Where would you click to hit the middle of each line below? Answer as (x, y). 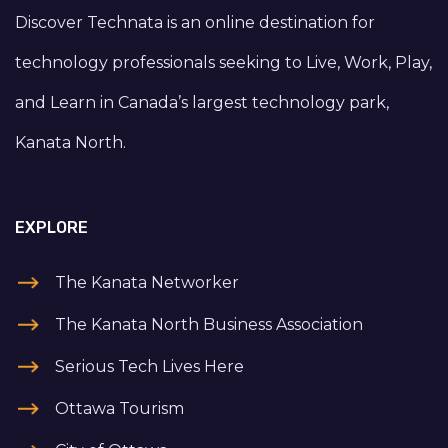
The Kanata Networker (147, 282)
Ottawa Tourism (119, 408)
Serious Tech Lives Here (149, 366)
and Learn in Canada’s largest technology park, (202, 102)
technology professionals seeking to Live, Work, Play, (223, 62)
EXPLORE (51, 227)
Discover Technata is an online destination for (195, 22)
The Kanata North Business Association (209, 324)
